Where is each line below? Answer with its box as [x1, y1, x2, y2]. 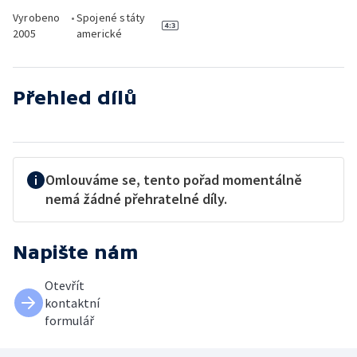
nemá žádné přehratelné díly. [45, 190, 227, 208]
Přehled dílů [13, 87, 137, 108]
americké [76, 26, 123, 41]
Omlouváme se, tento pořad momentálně [45, 171, 302, 189]
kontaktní [45, 295, 100, 311]
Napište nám [13, 241, 139, 263]
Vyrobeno [13, 10, 61, 25]
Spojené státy [76, 10, 146, 25]
